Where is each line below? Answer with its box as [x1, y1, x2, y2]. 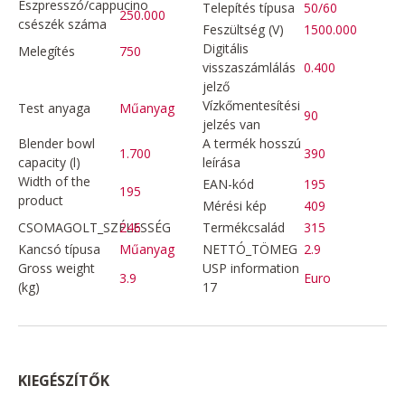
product [18, 192, 63, 210]
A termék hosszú [202, 135, 301, 153]
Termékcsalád [202, 219, 285, 237]
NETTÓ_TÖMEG [202, 240, 297, 259]
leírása [202, 154, 240, 172]
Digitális [202, 40, 249, 58]
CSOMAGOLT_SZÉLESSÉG [18, 219, 171, 237]
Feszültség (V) [202, 21, 284, 39]
